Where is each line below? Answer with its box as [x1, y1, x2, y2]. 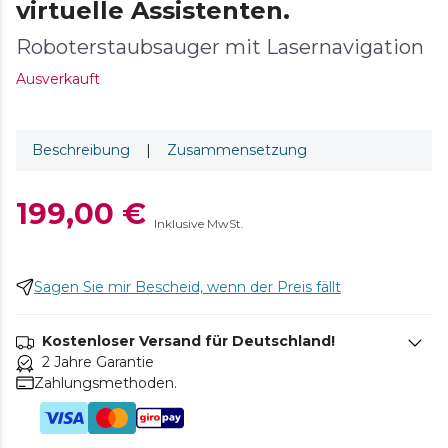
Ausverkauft [16, 69, 100, 88]
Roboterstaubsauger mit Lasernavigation [16, 34, 424, 59]
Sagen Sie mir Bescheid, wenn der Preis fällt [34, 277, 341, 296]
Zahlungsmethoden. [34, 373, 177, 392]
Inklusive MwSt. [154, 215, 244, 231]
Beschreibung [32, 140, 130, 159]
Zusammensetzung [167, 140, 307, 159]
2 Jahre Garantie [42, 352, 154, 371]
